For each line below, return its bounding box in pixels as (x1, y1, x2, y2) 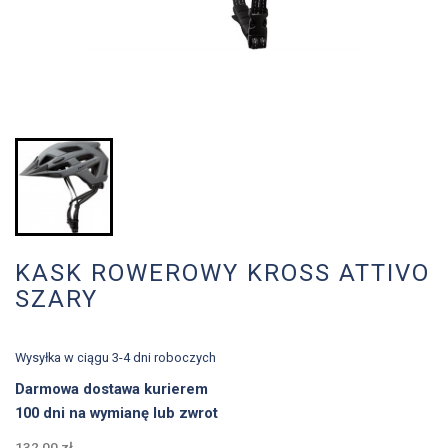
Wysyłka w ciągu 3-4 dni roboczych (15, 350, 216, 366)
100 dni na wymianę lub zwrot (15, 403, 218, 422)
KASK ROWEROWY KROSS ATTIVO (15, 259, 430, 288)
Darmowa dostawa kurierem (15, 380, 212, 399)
